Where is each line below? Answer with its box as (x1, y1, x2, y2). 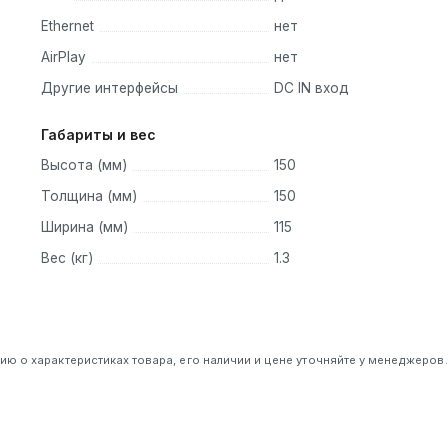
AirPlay (41, 49, 86, 66)
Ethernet (41, 18, 94, 35)
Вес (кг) (41, 249, 93, 266)
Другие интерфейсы (41, 80, 178, 97)
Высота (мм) (41, 156, 127, 173)
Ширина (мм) (41, 218, 128, 235)
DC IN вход (273, 80, 349, 97)
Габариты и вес (41, 125, 156, 143)
